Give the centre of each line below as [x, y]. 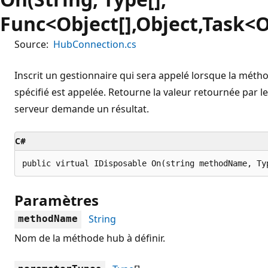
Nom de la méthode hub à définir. [90, 238]
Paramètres [57, 200]
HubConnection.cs [95, 44]
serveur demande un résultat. [82, 109]
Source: [31, 44]
